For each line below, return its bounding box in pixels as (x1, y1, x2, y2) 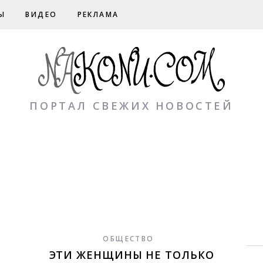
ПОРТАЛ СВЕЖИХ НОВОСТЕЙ (29, 99, 234, 113)
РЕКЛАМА (77, 9, 119, 19)
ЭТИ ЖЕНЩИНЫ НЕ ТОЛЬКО (49, 248, 214, 262)
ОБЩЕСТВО (103, 234, 154, 244)
